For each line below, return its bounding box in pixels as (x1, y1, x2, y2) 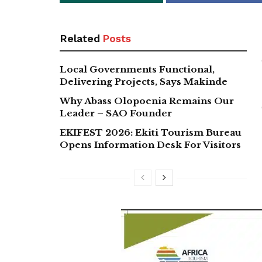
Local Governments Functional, (60, 63, 215, 75)
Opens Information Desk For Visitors (60, 139, 241, 150)
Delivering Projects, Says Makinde (60, 75, 227, 87)
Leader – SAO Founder (60, 107, 172, 119)
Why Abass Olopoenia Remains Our (60, 95, 234, 106)
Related (60, 32, 100, 44)
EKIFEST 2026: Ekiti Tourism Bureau (60, 126, 242, 138)
